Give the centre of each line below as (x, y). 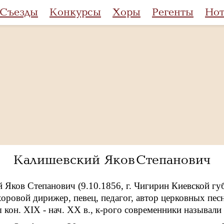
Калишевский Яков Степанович (112, 160)
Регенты (173, 12)
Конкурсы (75, 12)
